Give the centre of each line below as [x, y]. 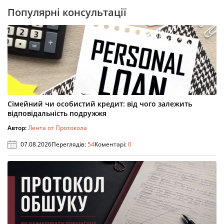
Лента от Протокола [57, 128]
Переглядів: [69, 144]
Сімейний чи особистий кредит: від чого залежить [100, 104]
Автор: [18, 128]
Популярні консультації [67, 12]
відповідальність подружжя [57, 113]
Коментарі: [111, 144]
